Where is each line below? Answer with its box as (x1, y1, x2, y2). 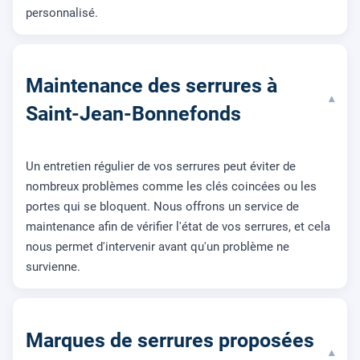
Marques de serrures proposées (26, 328, 314, 352)
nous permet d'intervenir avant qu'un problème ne (26, 239, 289, 254)
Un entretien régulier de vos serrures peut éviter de (26, 159, 296, 174)
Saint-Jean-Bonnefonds (26, 102, 241, 126)
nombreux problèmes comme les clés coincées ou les (26, 179, 317, 194)
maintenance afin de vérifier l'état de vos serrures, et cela (26, 219, 330, 234)
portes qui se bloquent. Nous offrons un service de (26, 199, 299, 214)
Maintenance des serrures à (26, 74, 277, 98)
